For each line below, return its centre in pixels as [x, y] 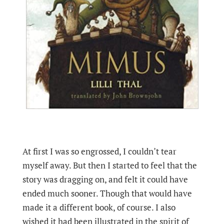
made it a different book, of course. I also [99, 207]
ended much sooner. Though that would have [107, 193]
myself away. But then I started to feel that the [109, 165]
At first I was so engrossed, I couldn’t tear [99, 151]
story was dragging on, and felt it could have [105, 179]
